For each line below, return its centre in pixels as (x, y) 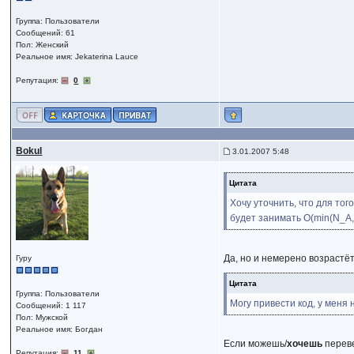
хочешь (305, 344)
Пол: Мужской (42, 317)
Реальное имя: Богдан (60, 329)
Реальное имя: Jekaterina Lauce (77, 56)
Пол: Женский (43, 45)
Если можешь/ (256, 344)
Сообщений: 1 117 (51, 305)
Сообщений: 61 (46, 33)
